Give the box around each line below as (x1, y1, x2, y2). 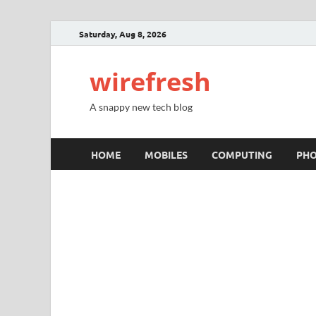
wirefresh (90, 64, 211, 99)
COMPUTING (212, 147, 272, 161)
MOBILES (145, 147, 188, 161)
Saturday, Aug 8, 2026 (79, 28, 166, 39)
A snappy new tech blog (90, 101, 193, 113)
